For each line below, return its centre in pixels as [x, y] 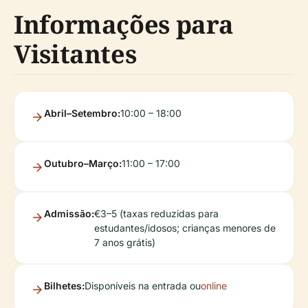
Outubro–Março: [83, 164]
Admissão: [69, 214]
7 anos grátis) [125, 243]
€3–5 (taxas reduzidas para [156, 214]
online [214, 286]
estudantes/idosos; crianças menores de [185, 228]
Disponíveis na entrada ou [143, 286]
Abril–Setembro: [82, 113]
